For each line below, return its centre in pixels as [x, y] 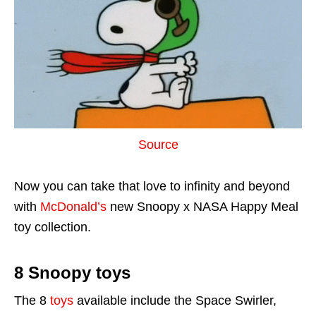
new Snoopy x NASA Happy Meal [202, 206]
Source [158, 144]
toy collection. [53, 227]
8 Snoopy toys [72, 272]
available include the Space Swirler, [175, 300]
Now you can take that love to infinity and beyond [152, 186]
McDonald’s [73, 206]
